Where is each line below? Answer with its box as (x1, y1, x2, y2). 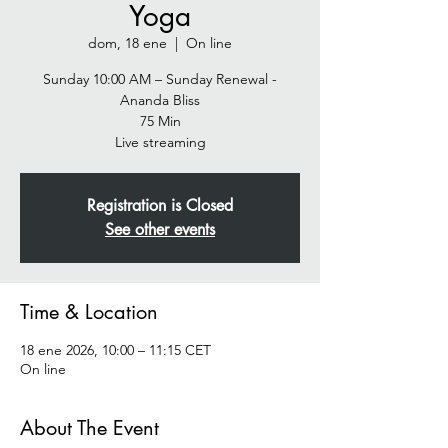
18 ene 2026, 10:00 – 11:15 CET (20, 341, 211, 359)
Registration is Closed (87, 195, 233, 216)
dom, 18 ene (88, 34, 167, 52)
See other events (105, 219, 215, 240)
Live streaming (114, 133, 206, 151)
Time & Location (20, 299, 158, 325)
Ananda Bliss (120, 91, 200, 109)
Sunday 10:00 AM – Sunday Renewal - (43, 70, 277, 88)
